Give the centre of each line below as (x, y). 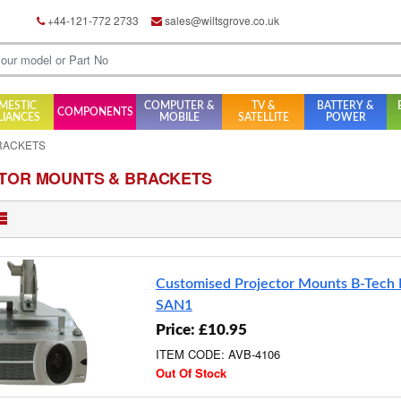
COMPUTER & (179, 106)
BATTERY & (346, 106)
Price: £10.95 (201, 329)
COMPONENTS (96, 111)
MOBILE (179, 117)
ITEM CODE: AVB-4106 (218, 354)
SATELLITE (263, 117)
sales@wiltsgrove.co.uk (221, 21)
